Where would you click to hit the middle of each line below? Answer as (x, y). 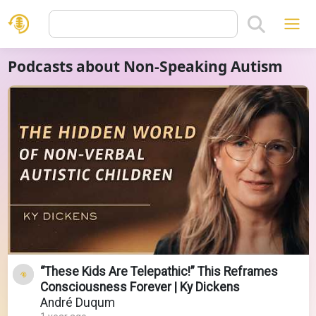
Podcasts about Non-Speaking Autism (145, 66)
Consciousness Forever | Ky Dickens (140, 287)
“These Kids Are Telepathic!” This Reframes (159, 271)
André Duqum (77, 302)
